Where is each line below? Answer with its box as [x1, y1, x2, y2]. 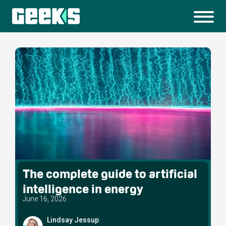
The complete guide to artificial [23, 165, 197, 182]
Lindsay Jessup [47, 215, 99, 224]
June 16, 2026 [23, 194, 67, 203]
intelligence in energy [23, 181, 143, 197]
